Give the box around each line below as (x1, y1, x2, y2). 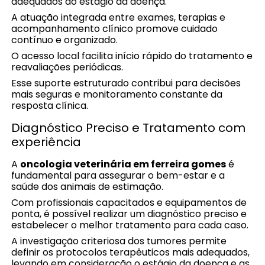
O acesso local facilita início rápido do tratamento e (11, 49, 253, 63)
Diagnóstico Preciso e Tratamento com (11, 119, 246, 137)
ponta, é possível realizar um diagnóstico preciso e (11, 207, 247, 221)
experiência (11, 134, 82, 151)
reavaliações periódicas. (11, 60, 124, 75)
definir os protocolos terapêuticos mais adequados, (11, 245, 250, 260)
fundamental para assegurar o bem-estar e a (11, 169, 225, 183)
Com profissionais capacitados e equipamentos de (11, 196, 247, 210)
